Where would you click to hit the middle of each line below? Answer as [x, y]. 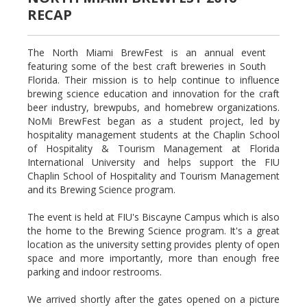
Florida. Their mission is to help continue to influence [153, 80]
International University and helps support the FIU [153, 162]
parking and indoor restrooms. [95, 272]
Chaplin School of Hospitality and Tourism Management [153, 176]
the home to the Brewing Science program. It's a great [153, 231]
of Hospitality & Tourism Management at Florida [153, 148]
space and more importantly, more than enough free [153, 258]
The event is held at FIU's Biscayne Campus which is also [153, 217]
